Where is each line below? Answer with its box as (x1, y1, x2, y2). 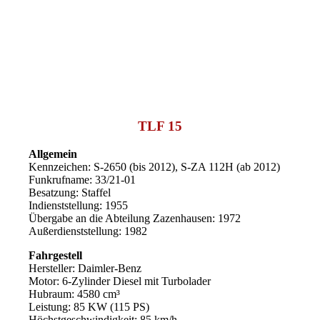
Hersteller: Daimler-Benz (29, 261, 142, 274)
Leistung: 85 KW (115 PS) (29, 300, 150, 313)
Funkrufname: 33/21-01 (29, 173, 136, 186)
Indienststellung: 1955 (29, 199, 129, 211)
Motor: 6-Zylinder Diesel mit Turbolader (29, 274, 211, 287)
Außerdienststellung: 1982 (29, 224, 148, 237)
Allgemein (29, 147, 78, 160)
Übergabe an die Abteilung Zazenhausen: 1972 (29, 211, 241, 224)
